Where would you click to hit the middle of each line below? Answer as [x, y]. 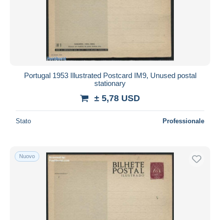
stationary [110, 83]
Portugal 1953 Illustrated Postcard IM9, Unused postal [110, 75]
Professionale [183, 121]
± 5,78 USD [117, 98]
